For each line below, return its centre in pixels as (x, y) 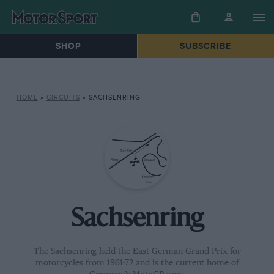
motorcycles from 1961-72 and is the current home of (137, 263)
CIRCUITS (63, 98)
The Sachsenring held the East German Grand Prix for (137, 251)
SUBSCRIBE (206, 46)
